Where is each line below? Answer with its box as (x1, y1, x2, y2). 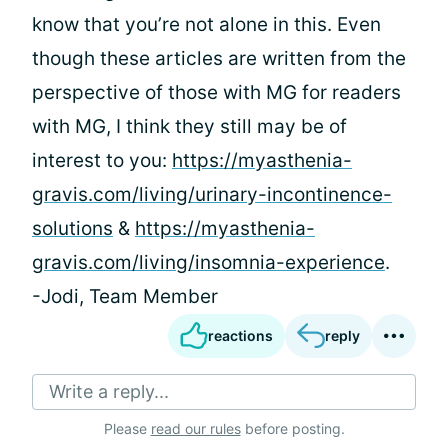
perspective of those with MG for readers (32, 81, 401, 104)
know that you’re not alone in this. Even (32, 13, 381, 36)
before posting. (240, 420, 345, 437)
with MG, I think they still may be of (32, 115, 347, 138)
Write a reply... (49, 381, 169, 402)
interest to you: (32, 149, 172, 172)
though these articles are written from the (32, 47, 406, 70)
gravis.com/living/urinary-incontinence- (32, 183, 392, 206)
